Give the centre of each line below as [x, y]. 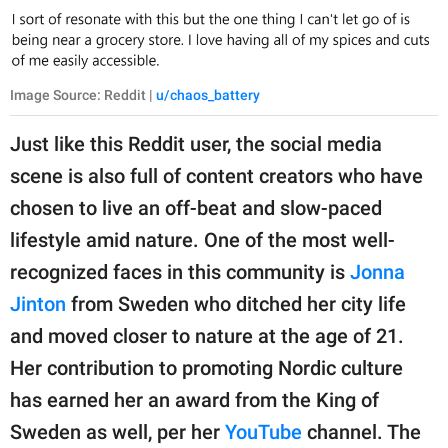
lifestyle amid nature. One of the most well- [202, 240]
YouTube [263, 432]
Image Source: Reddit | [83, 95]
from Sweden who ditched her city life [236, 304]
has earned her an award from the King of [194, 400]
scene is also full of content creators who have [216, 176]
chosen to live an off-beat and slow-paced [196, 208]
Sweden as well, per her [117, 432]
